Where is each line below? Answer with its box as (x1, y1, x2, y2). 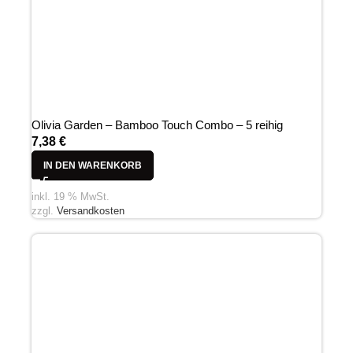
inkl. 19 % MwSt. (32, 190, 110, 203)
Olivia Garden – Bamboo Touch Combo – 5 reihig (32, 118, 283, 132)
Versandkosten (57, 204, 124, 217)
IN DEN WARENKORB (43, 160, 142, 172)
